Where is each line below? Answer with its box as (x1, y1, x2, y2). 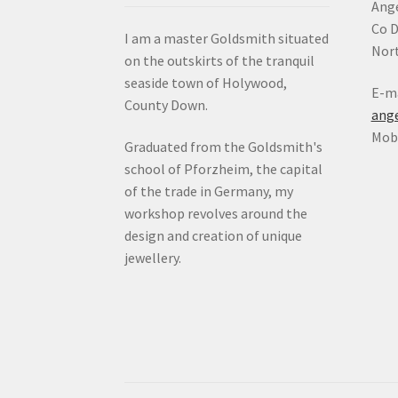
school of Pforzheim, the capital (124, 160, 323, 179)
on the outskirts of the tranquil (124, 51, 315, 69)
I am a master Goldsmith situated (124, 28, 330, 47)
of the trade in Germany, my (124, 182, 294, 201)
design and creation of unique (124, 227, 303, 245)
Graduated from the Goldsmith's (124, 138, 323, 156)
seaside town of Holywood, (124, 73, 288, 92)
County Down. (124, 95, 209, 114)
